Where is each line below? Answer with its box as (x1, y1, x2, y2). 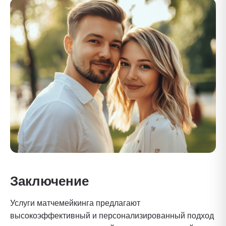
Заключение (10, 172, 89, 191)
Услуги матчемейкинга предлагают (10, 197, 140, 209)
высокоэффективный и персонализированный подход (10, 210, 214, 222)
